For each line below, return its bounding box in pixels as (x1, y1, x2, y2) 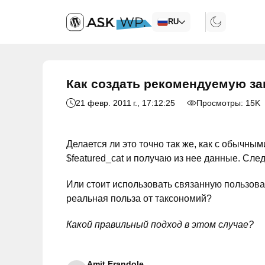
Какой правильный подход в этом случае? (66, 219, 254, 230)
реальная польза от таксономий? (66, 193, 212, 203)
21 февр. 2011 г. (76, 98, 137, 108)
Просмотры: (196, 98, 245, 108)
